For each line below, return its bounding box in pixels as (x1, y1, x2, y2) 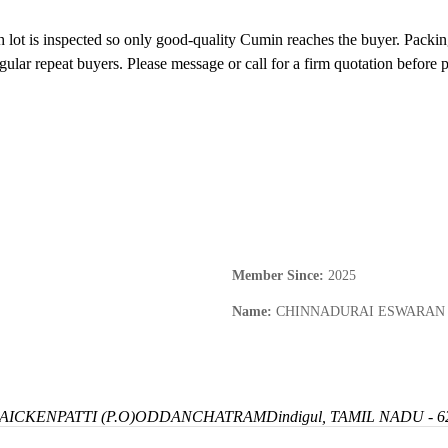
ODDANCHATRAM (135, 408, 266, 426)
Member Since (232, 268, 319, 284)
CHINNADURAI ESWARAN (276, 304, 445, 320)
